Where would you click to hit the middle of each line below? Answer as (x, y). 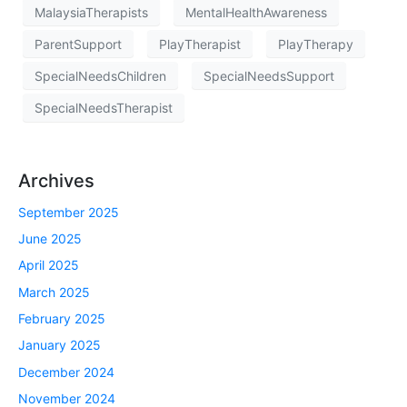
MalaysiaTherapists (91, 12)
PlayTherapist (200, 44)
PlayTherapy (316, 44)
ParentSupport (78, 44)
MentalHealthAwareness (256, 12)
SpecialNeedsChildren (100, 75)
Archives (56, 180)
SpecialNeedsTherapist (104, 107)
